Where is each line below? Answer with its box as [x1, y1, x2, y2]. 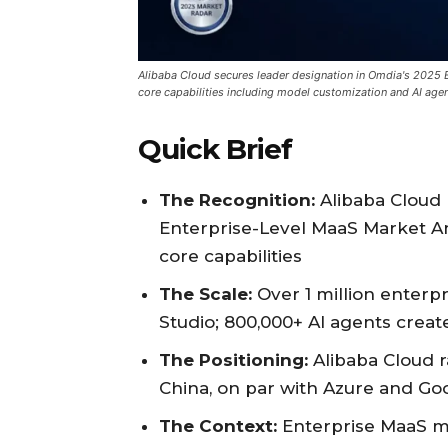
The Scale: [159, 284, 252, 305]
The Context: [159, 416, 277, 437]
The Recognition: [159, 190, 315, 211]
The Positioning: [159, 350, 308, 371]
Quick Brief [138, 132, 292, 167]
